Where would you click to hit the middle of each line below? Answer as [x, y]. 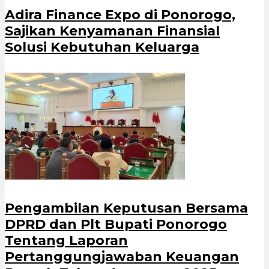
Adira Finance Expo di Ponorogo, [120, 15]
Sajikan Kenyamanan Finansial [112, 31]
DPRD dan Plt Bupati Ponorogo [116, 224]
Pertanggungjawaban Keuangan [122, 256]
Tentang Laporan [66, 240]
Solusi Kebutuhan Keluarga [102, 47]
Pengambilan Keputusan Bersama [126, 208]
